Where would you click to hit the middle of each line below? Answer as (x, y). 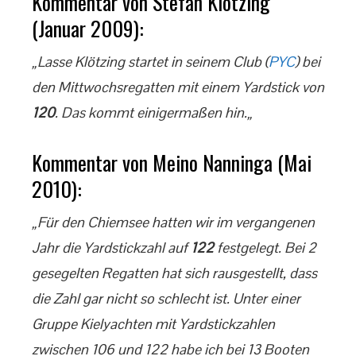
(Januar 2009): (88, 28)
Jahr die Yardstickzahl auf (111, 248)
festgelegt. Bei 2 (265, 248)
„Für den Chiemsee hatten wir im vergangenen (173, 222)
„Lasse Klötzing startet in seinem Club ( (150, 62)
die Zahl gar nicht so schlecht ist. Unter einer (166, 298)
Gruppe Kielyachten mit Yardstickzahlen (153, 324)
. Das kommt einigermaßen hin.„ (154, 112)
